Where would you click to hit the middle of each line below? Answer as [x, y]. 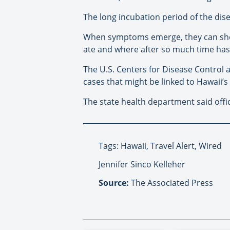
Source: [114, 183]
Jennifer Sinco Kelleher [142, 164]
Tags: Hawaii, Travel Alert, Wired [160, 146]
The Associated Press [171, 183]
